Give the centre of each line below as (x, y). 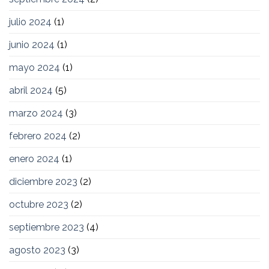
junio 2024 (32, 45)
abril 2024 (31, 91)
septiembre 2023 (47, 228)
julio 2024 (30, 22)
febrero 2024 (38, 136)
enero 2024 (34, 159)
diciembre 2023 (43, 182)
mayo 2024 (35, 68)
